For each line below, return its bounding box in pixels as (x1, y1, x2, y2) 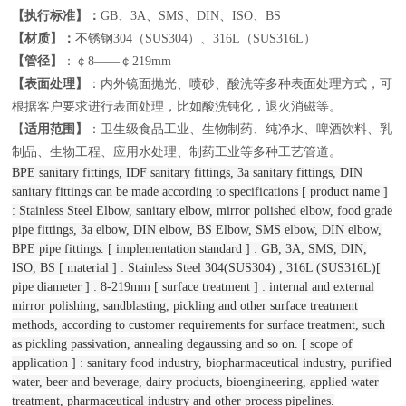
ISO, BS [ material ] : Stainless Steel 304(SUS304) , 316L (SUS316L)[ (12, 261, 382, 275)
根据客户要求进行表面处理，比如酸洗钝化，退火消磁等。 (12, 100, 343, 113)
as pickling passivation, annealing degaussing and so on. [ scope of (12, 337, 353, 351)
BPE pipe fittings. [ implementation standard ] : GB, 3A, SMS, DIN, (12, 242, 368, 256)
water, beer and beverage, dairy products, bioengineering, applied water (12, 375, 380, 389)
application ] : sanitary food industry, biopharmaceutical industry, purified (12, 356, 392, 370)
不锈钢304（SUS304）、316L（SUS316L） (75, 32, 317, 45)
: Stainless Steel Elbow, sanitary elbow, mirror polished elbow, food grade (12, 204, 393, 217)
